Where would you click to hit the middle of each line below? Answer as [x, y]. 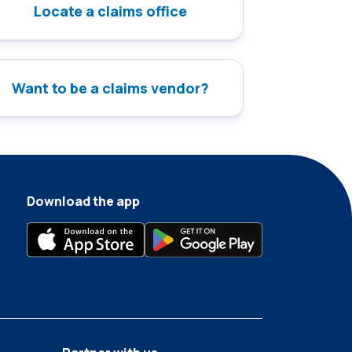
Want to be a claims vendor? [110, 88]
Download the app [83, 202]
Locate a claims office [110, 11]
